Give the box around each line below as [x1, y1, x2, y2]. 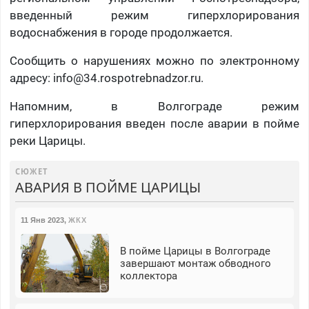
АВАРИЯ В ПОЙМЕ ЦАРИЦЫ [14, 178, 201, 197]
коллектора [119, 269, 177, 282]
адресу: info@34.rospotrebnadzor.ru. [9, 71, 203, 86]
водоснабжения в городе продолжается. [9, 26, 232, 40]
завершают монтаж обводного [119, 257, 271, 270]
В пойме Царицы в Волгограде [119, 244, 270, 257]
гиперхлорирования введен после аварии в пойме [9, 117, 300, 131]
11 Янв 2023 [20, 216, 64, 225]
